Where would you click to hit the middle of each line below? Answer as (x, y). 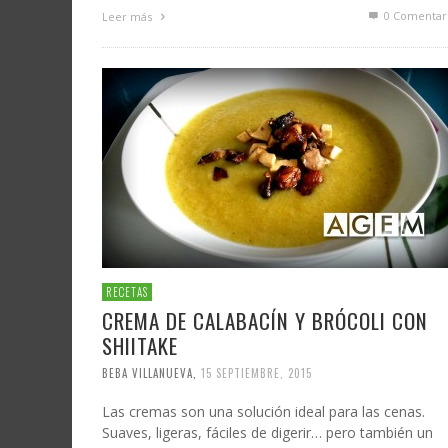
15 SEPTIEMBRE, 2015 (256, 372)
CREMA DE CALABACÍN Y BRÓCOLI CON (265, 320)
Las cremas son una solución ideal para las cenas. (263, 411)
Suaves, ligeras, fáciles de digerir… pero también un (267, 432)
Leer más (128, 16)
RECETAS (127, 292)
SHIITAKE (140, 345)
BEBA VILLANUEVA (147, 372)
